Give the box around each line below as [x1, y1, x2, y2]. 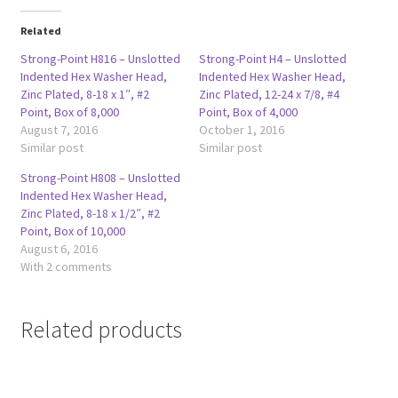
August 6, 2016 [20, 241, 98, 258]
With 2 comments [20, 259, 112, 275]
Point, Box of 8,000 [20, 104, 119, 121]
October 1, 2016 [199, 122, 284, 139]
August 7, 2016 [20, 122, 98, 139]
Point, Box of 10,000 [20, 223, 125, 240]
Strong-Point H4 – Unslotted [199, 51, 346, 68]
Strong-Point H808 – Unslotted [20, 170, 180, 187]
